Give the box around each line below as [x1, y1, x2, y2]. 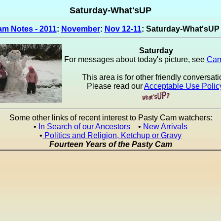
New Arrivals [143, 122, 187, 131]
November [61, 25, 100, 33]
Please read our [87, 82, 144, 90]
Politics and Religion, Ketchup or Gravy [42, 131, 182, 140]
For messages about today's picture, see [64, 55, 207, 64]
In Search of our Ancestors [38, 122, 130, 131]
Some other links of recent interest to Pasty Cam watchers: [9, 113, 212, 122]
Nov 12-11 [104, 25, 142, 33]
